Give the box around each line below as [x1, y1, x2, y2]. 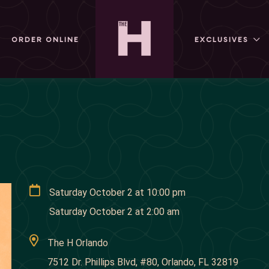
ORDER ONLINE [11, 35, 79, 44]
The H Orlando [47, 237, 108, 249]
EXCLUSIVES [195, 35, 249, 44]
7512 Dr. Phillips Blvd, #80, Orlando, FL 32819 [47, 256, 238, 268]
